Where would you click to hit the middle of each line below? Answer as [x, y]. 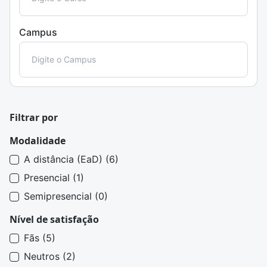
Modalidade [38, 141]
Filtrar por [34, 117]
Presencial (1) [54, 178]
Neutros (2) [50, 256]
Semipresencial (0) [66, 196]
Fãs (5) [40, 238]
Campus [38, 32]
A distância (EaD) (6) [71, 159]
